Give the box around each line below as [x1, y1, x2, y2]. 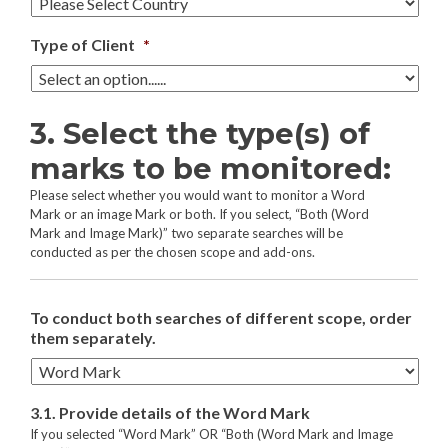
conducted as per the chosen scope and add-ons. [30, 244, 315, 261]
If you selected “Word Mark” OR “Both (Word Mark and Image [30, 426, 393, 443]
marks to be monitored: [30, 151, 391, 187]
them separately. [30, 328, 156, 348]
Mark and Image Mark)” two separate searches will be [30, 225, 343, 242]
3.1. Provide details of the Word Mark [30, 403, 310, 423]
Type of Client [30, 35, 135, 55]
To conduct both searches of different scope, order [30, 308, 412, 328]
